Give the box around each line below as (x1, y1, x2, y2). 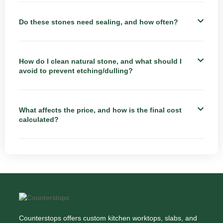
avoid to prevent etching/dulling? (19, 66, 133, 75)
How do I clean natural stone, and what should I (19, 57, 182, 65)
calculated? (19, 115, 59, 123)
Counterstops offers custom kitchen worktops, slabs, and (19, 214, 197, 222)
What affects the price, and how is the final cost (19, 106, 182, 114)
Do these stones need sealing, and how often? (19, 17, 178, 26)
